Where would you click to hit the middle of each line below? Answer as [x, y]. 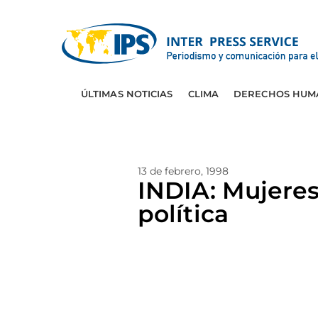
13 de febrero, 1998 [183, 171]
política [183, 214]
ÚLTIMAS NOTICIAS [127, 94]
